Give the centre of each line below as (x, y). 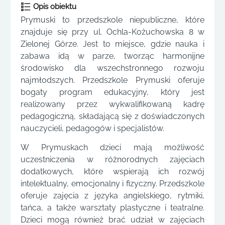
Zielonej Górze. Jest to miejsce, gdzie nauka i (113, 44)
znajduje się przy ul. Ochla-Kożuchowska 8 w (113, 32)
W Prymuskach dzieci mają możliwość (113, 148)
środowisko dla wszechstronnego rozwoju (113, 68)
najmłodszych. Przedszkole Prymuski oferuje (113, 80)
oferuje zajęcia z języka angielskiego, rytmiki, (113, 196)
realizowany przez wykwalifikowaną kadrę (113, 104)
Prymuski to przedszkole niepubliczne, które (113, 20)
